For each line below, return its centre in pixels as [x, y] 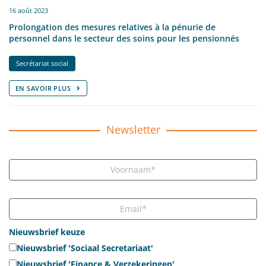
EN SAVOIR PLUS [43, 88]
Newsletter [133, 129]
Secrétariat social [42, 63]
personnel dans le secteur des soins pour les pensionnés [124, 38]
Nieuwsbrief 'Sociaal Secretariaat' [85, 248]
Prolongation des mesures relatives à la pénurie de [112, 27]
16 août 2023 [28, 10]
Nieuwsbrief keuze [47, 232]
